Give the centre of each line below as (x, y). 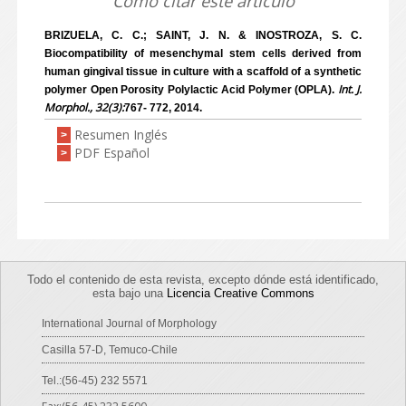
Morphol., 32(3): (84, 107)
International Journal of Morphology (129, 324)
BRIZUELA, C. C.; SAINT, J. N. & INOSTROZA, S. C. (203, 35)
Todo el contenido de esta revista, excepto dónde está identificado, (203, 280)
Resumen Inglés (121, 135)
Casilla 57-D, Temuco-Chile (110, 350)
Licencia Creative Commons (240, 293)
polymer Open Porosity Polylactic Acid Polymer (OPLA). (191, 90)
